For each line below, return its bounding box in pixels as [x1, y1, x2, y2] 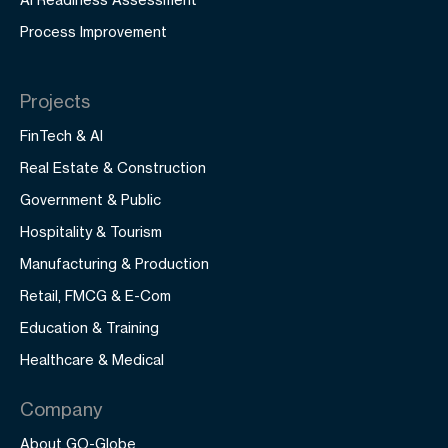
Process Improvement [20, 23, 167, 40]
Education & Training [20, 319, 159, 336]
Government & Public [20, 191, 161, 208]
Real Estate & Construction [20, 159, 206, 176]
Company [20, 398, 102, 420]
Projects [20, 90, 90, 112]
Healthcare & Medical [20, 351, 164, 368]
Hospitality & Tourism [20, 223, 162, 240]
